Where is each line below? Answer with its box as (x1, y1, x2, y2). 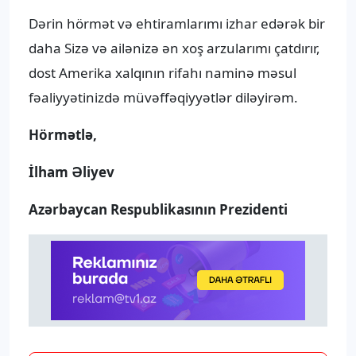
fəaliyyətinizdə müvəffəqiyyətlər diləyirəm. (29, 88, 298, 107)
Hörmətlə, (29, 126, 97, 145)
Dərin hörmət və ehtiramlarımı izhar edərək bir (29, 14, 325, 33)
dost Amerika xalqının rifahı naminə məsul (29, 64, 296, 83)
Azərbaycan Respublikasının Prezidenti (29, 200, 288, 219)
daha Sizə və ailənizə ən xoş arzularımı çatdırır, (29, 39, 320, 58)
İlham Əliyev (29, 163, 114, 182)
